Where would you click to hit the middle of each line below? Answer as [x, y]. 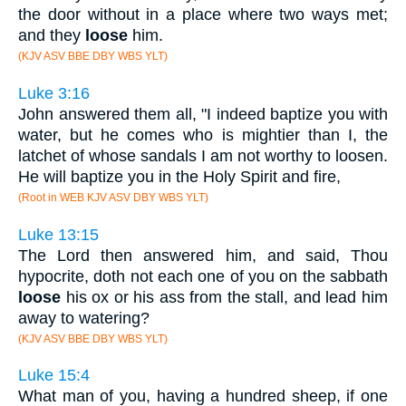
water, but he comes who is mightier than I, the [203, 135]
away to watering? [84, 318]
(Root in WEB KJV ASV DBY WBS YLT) [113, 198]
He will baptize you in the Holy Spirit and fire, [179, 177]
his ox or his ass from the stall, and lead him [224, 297]
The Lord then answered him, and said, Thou [203, 255]
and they [52, 36]
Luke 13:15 [58, 234]
